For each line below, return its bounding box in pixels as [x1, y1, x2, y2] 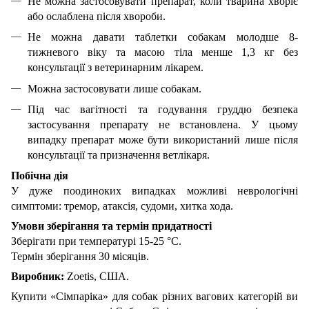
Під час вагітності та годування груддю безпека [28, 103, 298, 116]
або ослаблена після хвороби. [28, 10, 166, 22]
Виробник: [11, 270, 64, 283]
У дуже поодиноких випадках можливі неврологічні [11, 185, 298, 197]
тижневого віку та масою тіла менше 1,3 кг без [28, 46, 298, 59]
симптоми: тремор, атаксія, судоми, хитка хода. [11, 200, 233, 212]
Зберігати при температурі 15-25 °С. [11, 235, 181, 248]
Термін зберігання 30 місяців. [11, 250, 149, 263]
